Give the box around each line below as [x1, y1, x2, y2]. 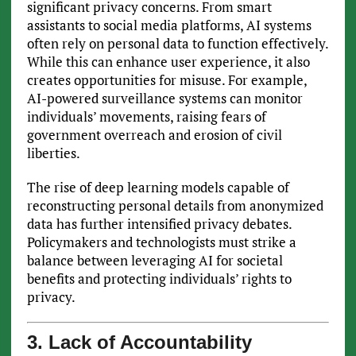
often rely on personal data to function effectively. [26, 33, 328, 52]
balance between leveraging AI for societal [26, 250, 283, 269]
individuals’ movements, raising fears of [26, 106, 266, 126]
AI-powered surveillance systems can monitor [26, 88, 303, 107]
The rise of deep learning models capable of [26, 177, 289, 196]
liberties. [26, 143, 80, 162]
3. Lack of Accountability [26, 331, 252, 354]
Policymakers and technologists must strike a [26, 232, 296, 251]
